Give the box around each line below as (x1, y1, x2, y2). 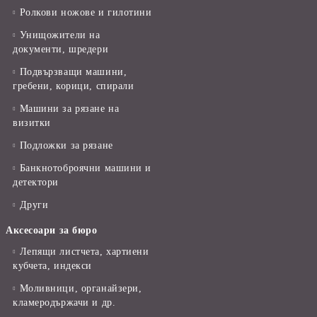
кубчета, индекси (13, 260, 92, 271)
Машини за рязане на (19, 103, 120, 114)
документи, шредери (13, 43, 109, 54)
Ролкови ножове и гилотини (19, 6, 152, 18)
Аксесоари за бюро (6, 224, 98, 236)
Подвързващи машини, (19, 66, 127, 77)
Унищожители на (19, 29, 100, 40)
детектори (13, 176, 59, 188)
